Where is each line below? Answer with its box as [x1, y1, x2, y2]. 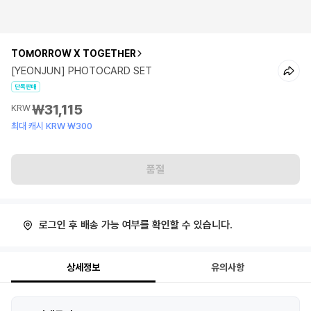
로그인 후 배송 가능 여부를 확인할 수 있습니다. [39, 219, 233, 231]
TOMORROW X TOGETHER [11, 48, 136, 59]
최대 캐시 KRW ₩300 [11, 121, 92, 131]
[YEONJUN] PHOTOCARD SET [11, 65, 152, 77]
